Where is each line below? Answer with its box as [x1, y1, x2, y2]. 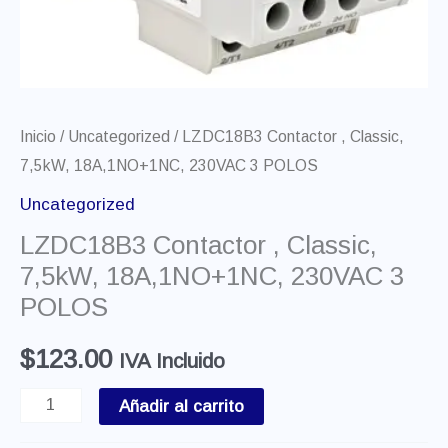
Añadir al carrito [118, 396, 244, 416]
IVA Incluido [119, 349, 225, 372]
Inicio [20, 128, 56, 146]
